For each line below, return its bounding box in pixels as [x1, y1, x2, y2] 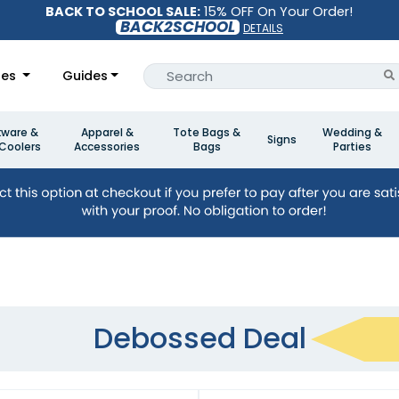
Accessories [74, 139, 140, 154]
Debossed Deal [93, 318, 306, 359]
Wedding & [322, 125, 382, 140]
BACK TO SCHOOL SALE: [45, 3, 201, 20]
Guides [61, 66, 108, 85]
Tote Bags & [173, 125, 240, 140]
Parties [333, 139, 371, 154]
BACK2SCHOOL [119, 16, 235, 37]
